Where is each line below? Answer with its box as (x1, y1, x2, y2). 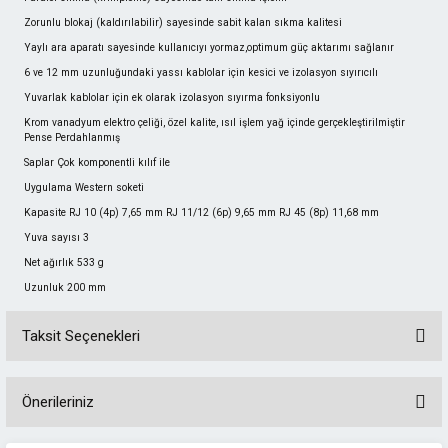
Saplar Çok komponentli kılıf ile (24, 157, 170, 168)
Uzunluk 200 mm (24, 282, 106, 293)
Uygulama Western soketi (24, 182, 144, 193)
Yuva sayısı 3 (24, 232, 89, 243)
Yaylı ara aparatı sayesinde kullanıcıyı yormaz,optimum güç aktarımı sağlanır (24, 42, 394, 53)
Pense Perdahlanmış (24, 132, 120, 143)
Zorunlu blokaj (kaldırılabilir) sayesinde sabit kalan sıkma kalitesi (24, 17, 342, 28)
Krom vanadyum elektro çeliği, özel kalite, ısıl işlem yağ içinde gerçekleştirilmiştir (24, 117, 405, 128)
